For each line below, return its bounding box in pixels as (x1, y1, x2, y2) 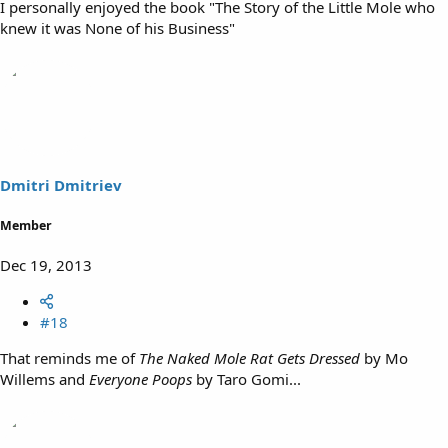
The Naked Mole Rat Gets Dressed (139, 348, 360, 368)
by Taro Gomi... (192, 369, 301, 389)
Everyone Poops (89, 369, 192, 389)
